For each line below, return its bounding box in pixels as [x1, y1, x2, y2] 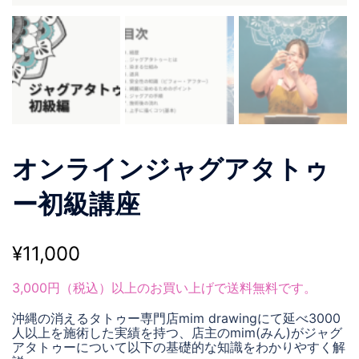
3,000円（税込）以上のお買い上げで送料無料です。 [12, 280, 317, 296]
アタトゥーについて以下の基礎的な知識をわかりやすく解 [12, 339, 345, 356]
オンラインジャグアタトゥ [12, 153, 329, 185]
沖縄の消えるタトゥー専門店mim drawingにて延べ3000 [12, 310, 341, 327]
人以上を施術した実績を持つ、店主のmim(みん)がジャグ [12, 325, 342, 341]
